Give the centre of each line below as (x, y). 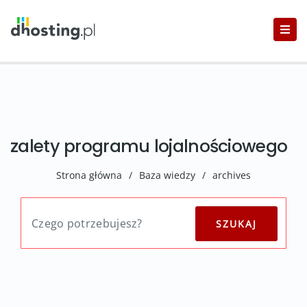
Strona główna (89, 175)
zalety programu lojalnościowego (149, 146)
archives (232, 175)
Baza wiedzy (167, 175)
